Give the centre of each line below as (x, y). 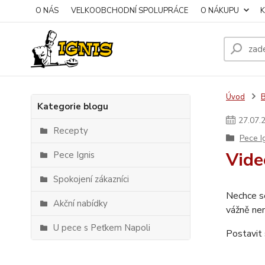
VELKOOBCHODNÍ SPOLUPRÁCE (130, 11)
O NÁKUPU (220, 11)
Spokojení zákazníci (91, 179)
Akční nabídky (80, 203)
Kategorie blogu (73, 106)
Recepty (71, 131)
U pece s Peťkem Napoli (102, 228)
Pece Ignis (74, 155)
